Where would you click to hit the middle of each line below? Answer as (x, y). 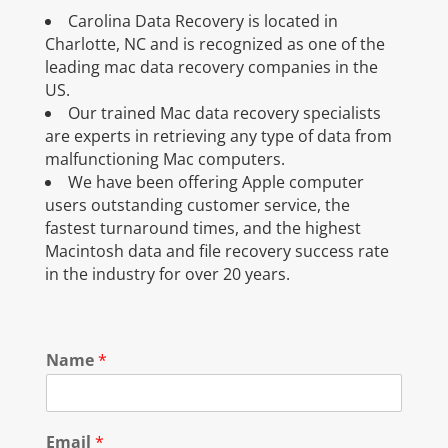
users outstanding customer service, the (197, 205)
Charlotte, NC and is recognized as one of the (214, 44)
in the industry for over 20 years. (167, 274)
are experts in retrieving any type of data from (218, 136)
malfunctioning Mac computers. (164, 159)
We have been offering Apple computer (215, 182)
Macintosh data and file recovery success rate (216, 251)
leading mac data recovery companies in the (211, 67)
